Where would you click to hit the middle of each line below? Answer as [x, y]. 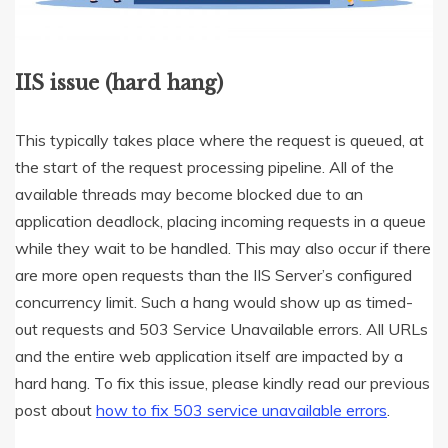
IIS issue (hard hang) [119, 83]
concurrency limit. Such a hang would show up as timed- [214, 302]
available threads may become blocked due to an [189, 194]
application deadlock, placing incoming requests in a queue [220, 221]
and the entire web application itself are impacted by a [209, 356]
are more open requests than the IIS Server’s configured [213, 275]
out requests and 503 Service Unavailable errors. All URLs [221, 329]
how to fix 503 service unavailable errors [241, 410]
